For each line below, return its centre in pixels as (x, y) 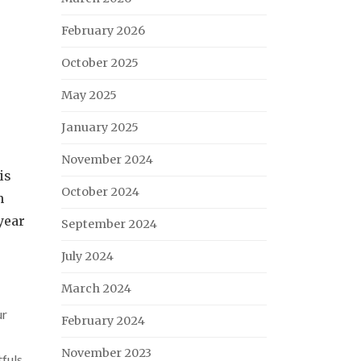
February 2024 (103, 321)
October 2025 (100, 63)
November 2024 (107, 160)
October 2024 (100, 192)
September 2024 (109, 224)
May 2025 (89, 95)
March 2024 (96, 288)
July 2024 (87, 256)
